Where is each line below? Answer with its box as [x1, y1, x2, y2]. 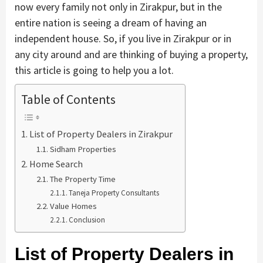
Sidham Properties [49, 144, 116, 155]
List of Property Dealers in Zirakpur [29, 128, 173, 140]
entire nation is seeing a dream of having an [15, 15, 207, 29]
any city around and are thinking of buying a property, [15, 47, 248, 61]
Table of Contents [21, 92, 116, 108]
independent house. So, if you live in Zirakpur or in [15, 31, 231, 45]
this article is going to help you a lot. [15, 63, 174, 77]
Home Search [29, 158, 83, 170]
